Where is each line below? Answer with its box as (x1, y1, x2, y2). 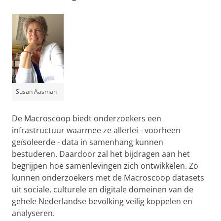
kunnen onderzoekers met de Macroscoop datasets (12, 172, 204, 183)
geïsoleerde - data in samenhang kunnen (12, 137, 163, 147)
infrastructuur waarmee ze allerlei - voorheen (12, 125, 181, 136)
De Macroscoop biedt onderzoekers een (12, 113, 161, 124)
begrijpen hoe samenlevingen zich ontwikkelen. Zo (12, 160, 198, 171)
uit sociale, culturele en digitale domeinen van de (12, 184, 193, 195)
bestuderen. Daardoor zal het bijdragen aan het (12, 148, 190, 159)
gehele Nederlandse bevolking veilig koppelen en (12, 196, 192, 207)
